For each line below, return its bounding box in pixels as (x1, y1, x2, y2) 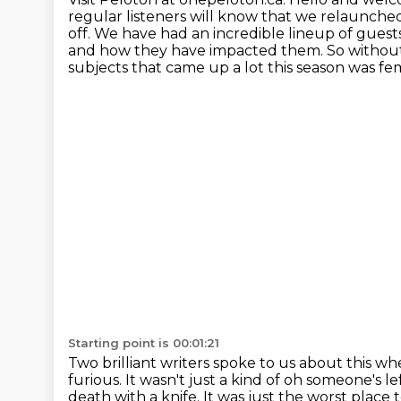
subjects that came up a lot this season (68, 59, 348, 76)
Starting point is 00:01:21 (68, 336, 219, 350)
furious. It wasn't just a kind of (68, 371, 284, 388)
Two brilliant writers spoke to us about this (68, 354, 375, 371)
